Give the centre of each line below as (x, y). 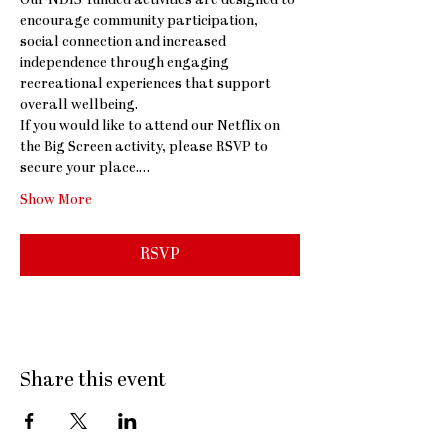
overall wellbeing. (79, 105)
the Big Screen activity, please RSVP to (145, 147)
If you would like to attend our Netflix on (151, 126)
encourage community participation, (140, 21)
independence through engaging (126, 63)
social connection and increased (124, 42)
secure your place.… (85, 168)
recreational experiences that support (147, 84)
